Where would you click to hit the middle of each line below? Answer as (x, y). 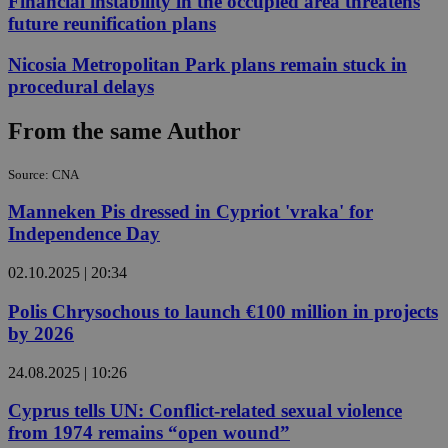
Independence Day (84, 234)
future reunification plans (112, 24)
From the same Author (124, 130)
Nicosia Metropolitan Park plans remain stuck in (207, 64)
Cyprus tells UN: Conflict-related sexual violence (205, 411)
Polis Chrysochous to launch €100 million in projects (223, 311)
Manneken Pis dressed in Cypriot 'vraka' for (190, 212)
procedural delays (81, 86)
